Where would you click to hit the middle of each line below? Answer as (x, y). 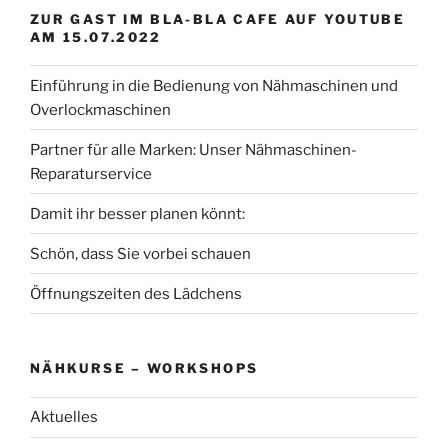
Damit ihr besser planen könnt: (137, 213)
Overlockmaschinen (100, 109)
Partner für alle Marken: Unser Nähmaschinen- (193, 149)
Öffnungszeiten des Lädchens (136, 293)
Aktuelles (64, 417)
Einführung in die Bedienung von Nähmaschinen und (214, 85)
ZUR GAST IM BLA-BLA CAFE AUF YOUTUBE (218, 18)
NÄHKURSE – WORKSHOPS (144, 368)
